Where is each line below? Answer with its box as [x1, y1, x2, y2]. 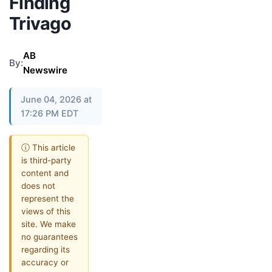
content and [21, 168, 69, 178]
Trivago [9, 13, 71, 34]
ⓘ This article [21, 142, 75, 152]
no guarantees [21, 231, 78, 242]
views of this [21, 206, 70, 216]
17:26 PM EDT [21, 108, 78, 118]
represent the [21, 193, 74, 203]
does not [21, 180, 55, 191]
